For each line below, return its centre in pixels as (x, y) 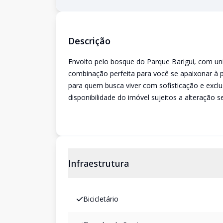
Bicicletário (101, 199)
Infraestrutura (99, 163)
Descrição (89, 41)
